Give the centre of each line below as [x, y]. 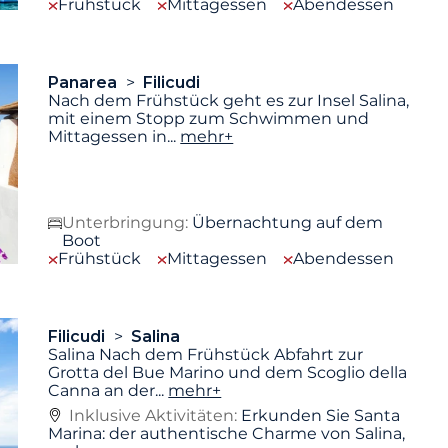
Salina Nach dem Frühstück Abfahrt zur [206, 355]
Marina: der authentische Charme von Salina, [227, 433]
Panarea [85, 83]
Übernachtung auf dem [288, 223]
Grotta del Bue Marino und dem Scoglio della [228, 373]
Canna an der [102, 391]
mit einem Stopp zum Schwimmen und [209, 119]
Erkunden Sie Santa [321, 415]
